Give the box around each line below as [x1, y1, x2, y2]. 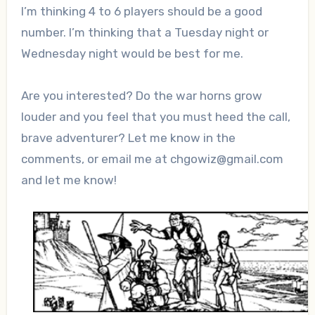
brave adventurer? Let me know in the [20, 131, 236, 146]
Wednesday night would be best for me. [20, 46, 243, 61]
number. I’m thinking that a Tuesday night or [20, 25, 269, 40]
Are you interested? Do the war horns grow [20, 89, 262, 103]
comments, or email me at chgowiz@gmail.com [20, 152, 283, 167]
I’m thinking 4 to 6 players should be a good [20, 4, 262, 19]
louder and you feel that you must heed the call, [20, 110, 290, 124]
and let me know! [20, 173, 117, 188]
